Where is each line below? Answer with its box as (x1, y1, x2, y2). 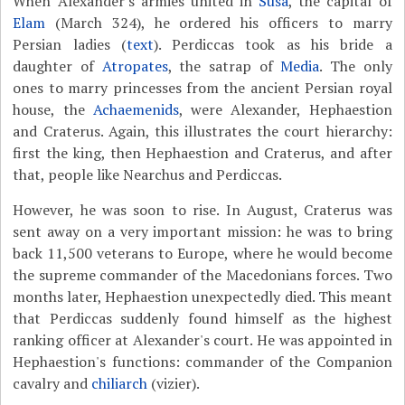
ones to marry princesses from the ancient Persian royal (13, 78, 392, 98)
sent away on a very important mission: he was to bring (13, 221, 392, 241)
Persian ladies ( (13, 34, 127, 54)
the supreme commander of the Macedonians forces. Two (13, 265, 392, 285)
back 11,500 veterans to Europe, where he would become (13, 243, 392, 263)
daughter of (13, 56, 102, 76)
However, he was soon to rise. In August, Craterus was (13, 200, 392, 220)
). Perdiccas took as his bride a (153, 34, 392, 54)
